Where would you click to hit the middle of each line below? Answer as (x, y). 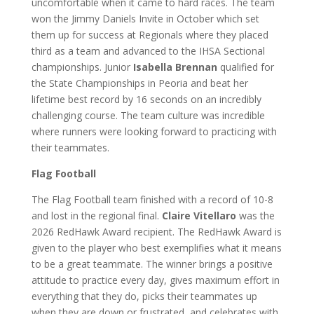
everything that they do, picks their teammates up (144, 296)
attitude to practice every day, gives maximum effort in (155, 280)
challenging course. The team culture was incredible (148, 115)
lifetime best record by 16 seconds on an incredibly (146, 99)
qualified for (245, 67)
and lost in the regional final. (96, 216)
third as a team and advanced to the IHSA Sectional (148, 51)
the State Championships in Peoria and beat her (139, 83)
